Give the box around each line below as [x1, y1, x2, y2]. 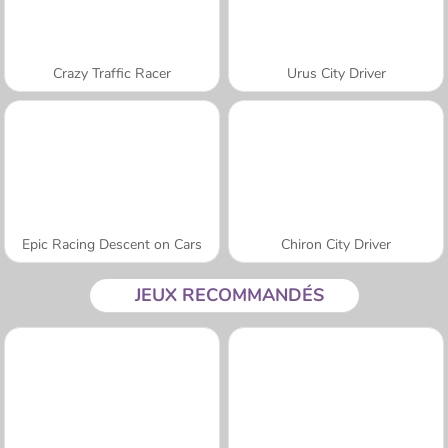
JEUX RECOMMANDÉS [134, 282, 324, 307]
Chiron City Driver [281, 234, 391, 254]
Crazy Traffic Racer [53, 63, 171, 83]
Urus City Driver [286, 63, 386, 83]
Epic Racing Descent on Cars [22, 234, 202, 254]
